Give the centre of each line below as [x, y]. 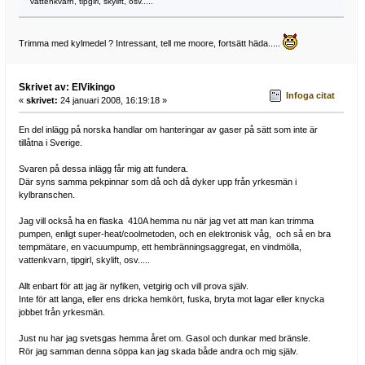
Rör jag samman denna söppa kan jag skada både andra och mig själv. [158, 351]
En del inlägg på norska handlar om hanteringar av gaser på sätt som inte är [168, 129]
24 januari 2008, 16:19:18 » [112, 100]
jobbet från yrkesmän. [62, 312]
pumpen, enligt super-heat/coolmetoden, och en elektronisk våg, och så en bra [174, 233]
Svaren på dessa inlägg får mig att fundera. [103, 168]
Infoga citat [311, 96]
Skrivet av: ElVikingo [66, 87]
